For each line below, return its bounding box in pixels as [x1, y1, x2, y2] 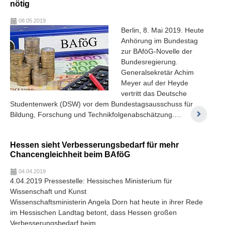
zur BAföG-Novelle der [121, 47, 192, 55]
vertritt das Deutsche [121, 89, 187, 97]
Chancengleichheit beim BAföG [10, 149, 130, 159]
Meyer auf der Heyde [121, 78, 188, 87]
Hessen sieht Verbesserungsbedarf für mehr [10, 140, 179, 149]
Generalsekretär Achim [121, 68, 194, 76]
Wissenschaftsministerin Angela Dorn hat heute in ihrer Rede [10, 197, 203, 206]
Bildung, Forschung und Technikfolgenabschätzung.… [10, 110, 181, 119]
